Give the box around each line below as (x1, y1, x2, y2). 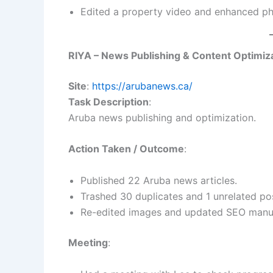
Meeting (68, 236, 108, 249)
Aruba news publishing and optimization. (68, 111, 256, 124)
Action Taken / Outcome (68, 143, 184, 155)
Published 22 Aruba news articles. (80, 174, 237, 187)
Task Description (68, 95, 149, 108)
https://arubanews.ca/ (92, 79, 193, 92)
